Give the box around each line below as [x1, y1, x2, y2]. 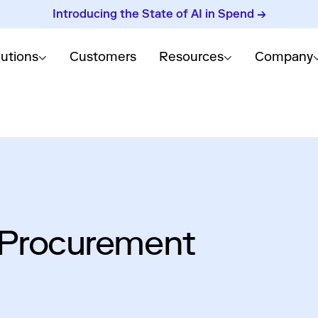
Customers [69, 48, 136, 65]
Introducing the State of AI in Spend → [52, 7, 266, 21]
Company [254, 48, 313, 65]
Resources [158, 48, 224, 65]
